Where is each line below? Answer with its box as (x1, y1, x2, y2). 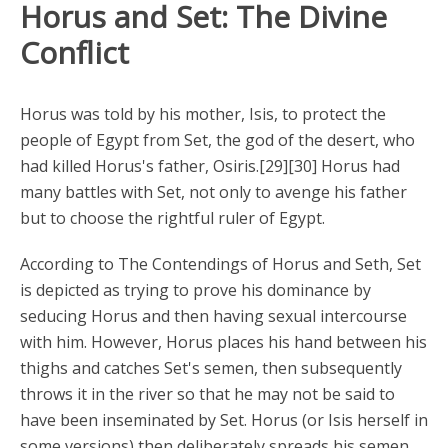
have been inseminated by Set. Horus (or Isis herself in (20, 409, 428, 431)
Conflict (20, 32, 129, 73)
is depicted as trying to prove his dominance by (20, 279, 371, 301)
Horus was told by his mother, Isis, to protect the (20, 103, 386, 125)
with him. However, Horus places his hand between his (20, 331, 427, 353)
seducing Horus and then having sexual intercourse (20, 305, 407, 327)
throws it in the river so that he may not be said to (20, 383, 395, 405)
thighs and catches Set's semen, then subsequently (20, 357, 402, 379)
